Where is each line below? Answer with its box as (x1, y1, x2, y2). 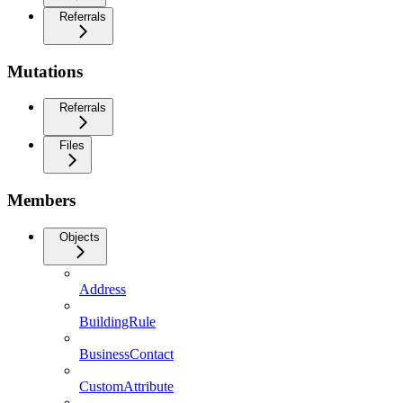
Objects (59, 229, 100, 244)
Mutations (7, 61, 83, 81)
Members (7, 191, 76, 210)
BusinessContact (79, 345, 174, 362)
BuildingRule (79, 313, 156, 329)
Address (79, 281, 126, 297)
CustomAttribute (79, 378, 174, 394)
